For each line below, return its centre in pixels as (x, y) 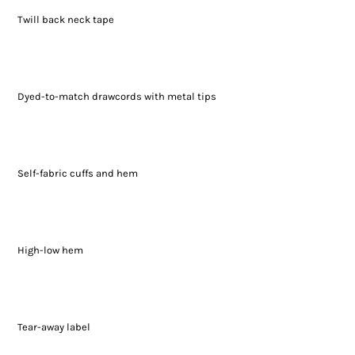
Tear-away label (53, 327)
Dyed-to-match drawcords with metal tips (116, 97)
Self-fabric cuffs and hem (77, 174)
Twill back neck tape (65, 20)
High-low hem (50, 250)
